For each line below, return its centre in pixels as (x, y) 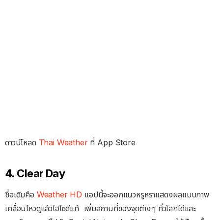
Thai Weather (64, 143)
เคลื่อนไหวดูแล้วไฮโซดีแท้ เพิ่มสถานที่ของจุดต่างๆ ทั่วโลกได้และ (100, 208)
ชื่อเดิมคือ (21, 194)
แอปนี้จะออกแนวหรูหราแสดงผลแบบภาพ (146, 194)
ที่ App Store (113, 143)
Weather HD (59, 194)
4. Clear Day (35, 174)
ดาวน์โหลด (22, 143)
